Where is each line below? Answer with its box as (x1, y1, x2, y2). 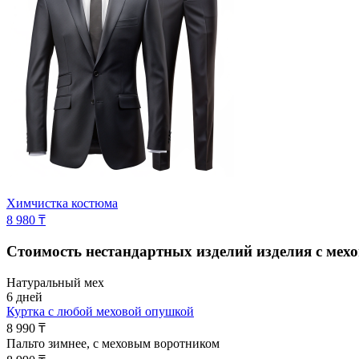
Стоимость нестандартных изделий (6, 243, 256, 260)
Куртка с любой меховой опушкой (6, 305, 194, 319)
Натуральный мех (6, 276, 104, 290)
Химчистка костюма (6, 196, 118, 210)
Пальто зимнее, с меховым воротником (6, 337, 220, 351)
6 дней (6, 290, 42, 305)
